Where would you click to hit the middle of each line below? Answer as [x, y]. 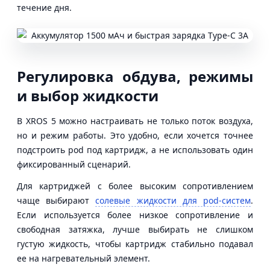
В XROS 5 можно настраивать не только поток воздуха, [135, 121]
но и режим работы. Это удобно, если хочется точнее [135, 135]
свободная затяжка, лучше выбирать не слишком [135, 229]
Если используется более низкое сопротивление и [135, 215]
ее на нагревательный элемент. [83, 258]
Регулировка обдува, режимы [135, 76]
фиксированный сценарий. [74, 164]
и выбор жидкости [88, 95]
